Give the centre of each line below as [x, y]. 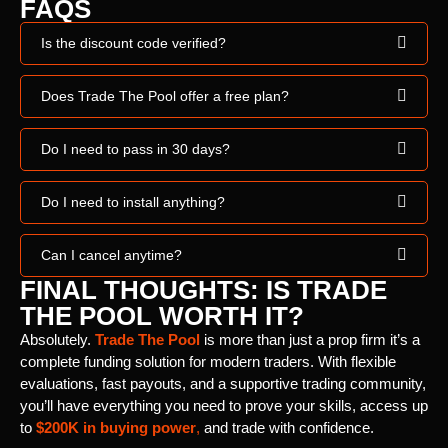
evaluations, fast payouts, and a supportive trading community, [223, 383]
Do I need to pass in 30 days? [135, 148]
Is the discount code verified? [133, 42]
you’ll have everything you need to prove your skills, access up [224, 405]
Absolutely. [57, 339]
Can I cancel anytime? [111, 254]
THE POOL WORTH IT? [162, 315]
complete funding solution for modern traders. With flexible [208, 361]
